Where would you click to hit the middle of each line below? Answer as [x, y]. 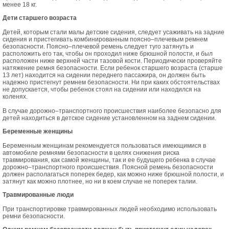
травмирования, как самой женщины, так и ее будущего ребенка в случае [109, 160]
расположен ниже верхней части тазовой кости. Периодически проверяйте [112, 61]
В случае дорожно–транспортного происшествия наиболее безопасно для [112, 111]
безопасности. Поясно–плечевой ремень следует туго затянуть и [98, 47]
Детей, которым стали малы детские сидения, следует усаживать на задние [113, 32]
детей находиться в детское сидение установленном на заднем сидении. [109, 118]
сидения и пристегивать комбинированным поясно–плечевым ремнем [105, 39]
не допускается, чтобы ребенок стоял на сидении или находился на [102, 89]
